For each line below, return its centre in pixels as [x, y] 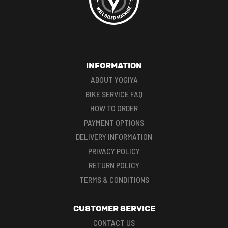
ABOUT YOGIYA [114, 79]
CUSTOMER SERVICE [114, 208]
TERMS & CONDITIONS [114, 179]
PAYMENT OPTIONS [114, 122]
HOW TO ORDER [114, 108]
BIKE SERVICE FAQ [114, 94]
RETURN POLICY [114, 165]
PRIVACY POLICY [114, 151]
